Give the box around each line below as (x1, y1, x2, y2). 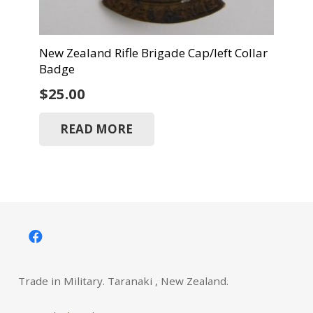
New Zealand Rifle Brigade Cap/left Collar (38, 44, 268, 61)
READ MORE (60, 121, 133, 138)
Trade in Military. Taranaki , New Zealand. (17, 273, 228, 288)
